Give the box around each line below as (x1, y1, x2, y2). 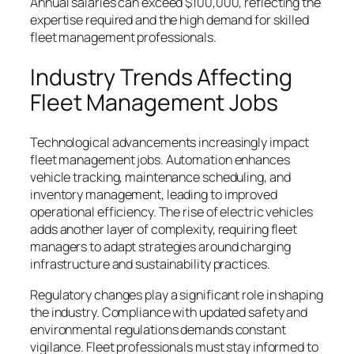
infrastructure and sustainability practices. (30, 255, 270, 273)
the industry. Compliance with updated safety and (30, 303, 308, 321)
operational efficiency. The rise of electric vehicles (30, 203, 313, 221)
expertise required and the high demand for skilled (30, 11, 309, 29)
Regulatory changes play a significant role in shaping (30, 285, 323, 303)
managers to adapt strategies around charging (30, 238, 291, 256)
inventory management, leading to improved (30, 186, 277, 204)
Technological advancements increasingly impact (30, 134, 310, 152)
